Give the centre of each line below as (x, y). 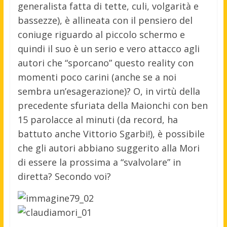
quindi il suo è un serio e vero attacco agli (108, 49)
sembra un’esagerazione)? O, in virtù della (109, 91)
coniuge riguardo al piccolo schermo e (101, 35)
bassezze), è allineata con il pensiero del (105, 21)
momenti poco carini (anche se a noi (97, 77)
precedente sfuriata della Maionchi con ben (112, 106)
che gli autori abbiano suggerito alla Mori (108, 148)
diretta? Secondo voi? (64, 177)
